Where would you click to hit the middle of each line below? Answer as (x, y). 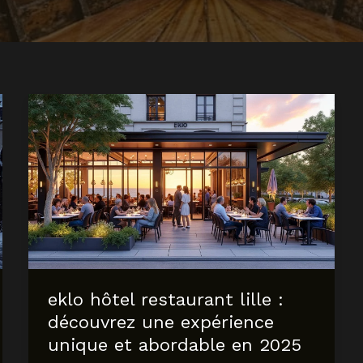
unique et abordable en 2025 (174, 345)
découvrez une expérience (160, 322)
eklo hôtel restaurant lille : (165, 300)
